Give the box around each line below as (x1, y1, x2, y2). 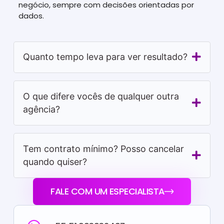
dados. (18, 10, 44, 21)
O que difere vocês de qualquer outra (22, 91, 179, 102)
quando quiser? (22, 156, 87, 167)
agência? (22, 104, 60, 115)
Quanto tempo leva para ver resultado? (22, 51, 187, 62)
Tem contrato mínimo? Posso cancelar (22, 143, 184, 154)
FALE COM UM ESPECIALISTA (50, 184, 164, 197)
